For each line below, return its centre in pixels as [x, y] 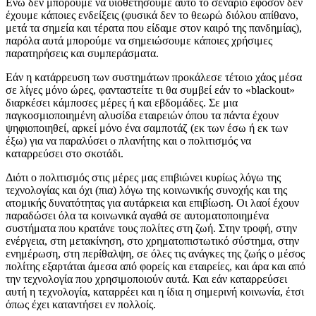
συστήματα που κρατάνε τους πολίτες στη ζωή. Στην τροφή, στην [151, 228]
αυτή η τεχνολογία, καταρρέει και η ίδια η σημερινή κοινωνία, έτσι [155, 291]
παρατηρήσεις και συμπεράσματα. [82, 53]
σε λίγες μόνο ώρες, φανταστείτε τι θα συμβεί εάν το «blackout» [150, 90]
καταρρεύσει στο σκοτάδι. [65, 153]
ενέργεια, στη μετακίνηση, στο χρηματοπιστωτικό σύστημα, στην [152, 241]
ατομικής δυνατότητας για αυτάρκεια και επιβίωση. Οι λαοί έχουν [152, 202]
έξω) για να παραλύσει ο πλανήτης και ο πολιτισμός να [128, 140]
